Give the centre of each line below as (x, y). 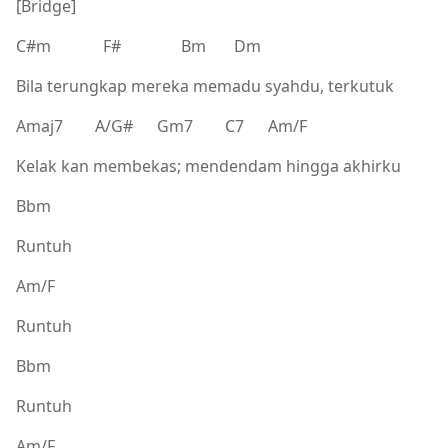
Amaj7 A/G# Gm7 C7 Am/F (161, 125)
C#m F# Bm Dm (138, 45)
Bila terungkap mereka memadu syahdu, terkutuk (205, 85)
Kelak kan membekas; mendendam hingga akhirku (208, 165)
